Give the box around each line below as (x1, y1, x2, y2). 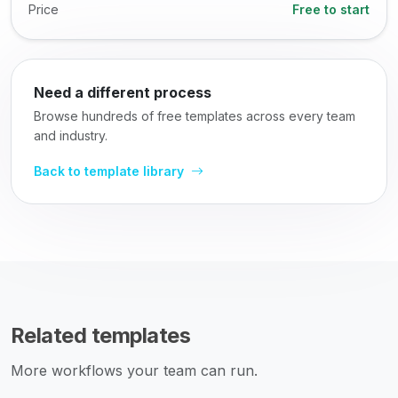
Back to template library (34, 163, 187, 179)
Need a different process (34, 84, 211, 101)
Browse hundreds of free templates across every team (34, 108, 355, 123)
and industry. (34, 128, 107, 143)
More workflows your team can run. (11, 362, 258, 379)
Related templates (11, 322, 191, 348)
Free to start (292, 2, 370, 17)
